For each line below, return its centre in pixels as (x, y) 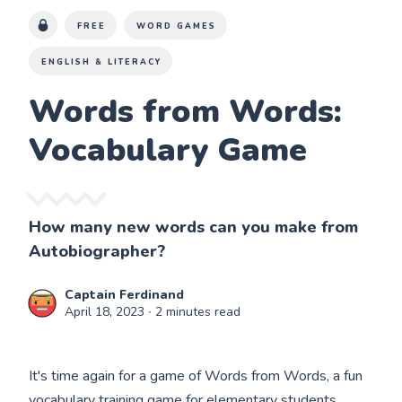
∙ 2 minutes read (193, 311)
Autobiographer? (97, 251)
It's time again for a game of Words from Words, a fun (196, 376)
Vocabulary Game (168, 150)
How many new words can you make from (194, 227)
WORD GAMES (177, 26)
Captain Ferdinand (125, 294)
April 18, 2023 (105, 311)
